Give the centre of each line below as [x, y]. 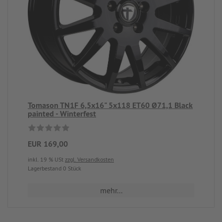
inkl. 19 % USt [46, 159]
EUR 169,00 [48, 144]
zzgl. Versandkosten [89, 159]
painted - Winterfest [62, 114]
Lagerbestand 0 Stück [55, 168]
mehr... [111, 190]
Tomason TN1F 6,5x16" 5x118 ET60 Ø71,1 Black [110, 105]
